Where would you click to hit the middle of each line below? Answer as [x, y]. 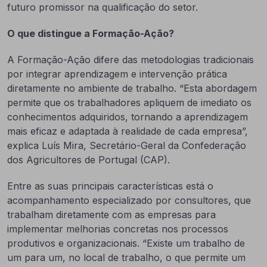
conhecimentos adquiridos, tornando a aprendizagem [128, 117]
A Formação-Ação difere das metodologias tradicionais [131, 60]
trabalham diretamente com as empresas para [111, 215]
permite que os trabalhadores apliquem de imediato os [129, 103]
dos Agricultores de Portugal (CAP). [89, 160]
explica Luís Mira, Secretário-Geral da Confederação [127, 145]
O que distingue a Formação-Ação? [91, 33]
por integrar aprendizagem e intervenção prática [117, 74]
